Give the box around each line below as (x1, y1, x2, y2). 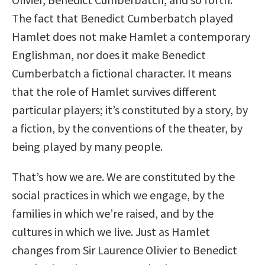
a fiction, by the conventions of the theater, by (12, 121, 243, 136)
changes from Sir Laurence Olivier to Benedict (12, 243, 237, 258)
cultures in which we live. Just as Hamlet (12, 224, 210, 240)
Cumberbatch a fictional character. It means (12, 66, 231, 81)
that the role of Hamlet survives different (12, 84, 216, 99)
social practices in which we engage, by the (12, 188, 224, 203)
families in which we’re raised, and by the (12, 206, 214, 221)
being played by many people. (12, 139, 163, 154)
